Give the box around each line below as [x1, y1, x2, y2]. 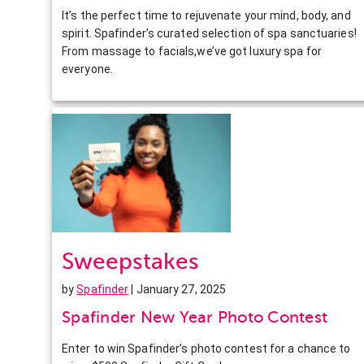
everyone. [62, 62, 113, 76]
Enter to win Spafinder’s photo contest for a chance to [62, 341, 351, 355]
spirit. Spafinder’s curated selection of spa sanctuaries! [62, 26, 357, 40]
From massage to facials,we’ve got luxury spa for [62, 44, 322, 58]
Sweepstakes [62, 248, 199, 274]
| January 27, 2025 [128, 282, 227, 296]
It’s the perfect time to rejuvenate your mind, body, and [62, 8, 351, 22]
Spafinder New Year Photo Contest [62, 307, 327, 327]
